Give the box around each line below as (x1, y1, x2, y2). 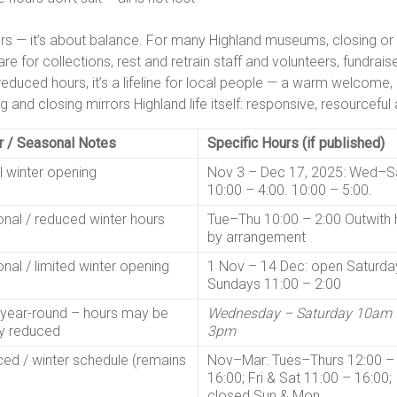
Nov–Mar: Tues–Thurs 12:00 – (207, 352, 394, 369)
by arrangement (207, 229, 306, 245)
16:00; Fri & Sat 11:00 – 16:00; (207, 370, 392, 386)
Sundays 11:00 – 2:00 (207, 276, 341, 292)
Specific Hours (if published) (207, 135, 385, 152)
